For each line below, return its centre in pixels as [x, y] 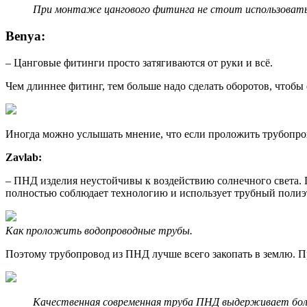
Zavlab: [24, 157]
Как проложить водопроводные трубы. [99, 230]
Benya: [25, 36]
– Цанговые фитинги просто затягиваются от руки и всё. [139, 62]
